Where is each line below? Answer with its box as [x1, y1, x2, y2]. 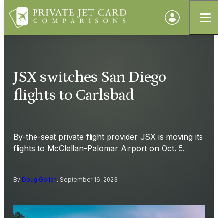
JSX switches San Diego [13, 69, 166, 87]
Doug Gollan [22, 175, 57, 183]
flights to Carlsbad [13, 87, 134, 105]
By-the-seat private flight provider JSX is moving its [13, 131, 203, 142]
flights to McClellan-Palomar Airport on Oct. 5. [13, 143, 185, 153]
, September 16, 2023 [57, 175, 118, 183]
